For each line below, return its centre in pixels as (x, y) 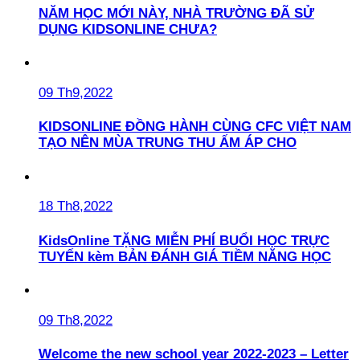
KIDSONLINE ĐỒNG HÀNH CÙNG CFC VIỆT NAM (195, 127)
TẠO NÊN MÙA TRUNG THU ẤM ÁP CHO (168, 143)
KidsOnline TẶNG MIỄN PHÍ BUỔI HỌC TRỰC (184, 240)
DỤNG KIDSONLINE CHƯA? (128, 29)
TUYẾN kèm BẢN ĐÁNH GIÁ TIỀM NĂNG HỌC (185, 256)
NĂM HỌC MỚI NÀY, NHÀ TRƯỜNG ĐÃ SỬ (176, 13)
